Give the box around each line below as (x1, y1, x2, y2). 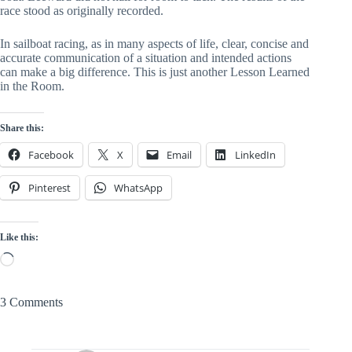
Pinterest (28, 181, 71, 196)
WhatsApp (114, 181, 163, 196)
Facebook (28, 148, 74, 163)
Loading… (13, 251, 68, 266)
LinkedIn (235, 148, 276, 163)
